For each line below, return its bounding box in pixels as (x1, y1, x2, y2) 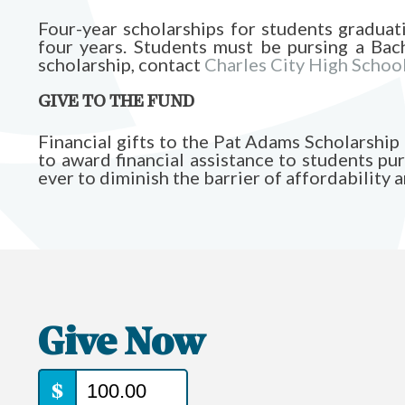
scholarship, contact (38, 53, 204, 75)
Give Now (38, 327, 204, 363)
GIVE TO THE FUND (38, 94, 194, 111)
